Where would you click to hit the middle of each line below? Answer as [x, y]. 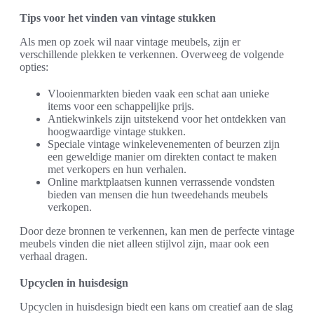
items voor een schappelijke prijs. [121, 107]
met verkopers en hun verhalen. [117, 170]
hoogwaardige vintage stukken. [117, 132]
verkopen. [70, 207]
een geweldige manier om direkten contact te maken [162, 157]
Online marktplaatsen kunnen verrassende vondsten [161, 182]
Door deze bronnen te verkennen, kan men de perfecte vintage [157, 231]
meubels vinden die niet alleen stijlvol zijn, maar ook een [144, 244]
